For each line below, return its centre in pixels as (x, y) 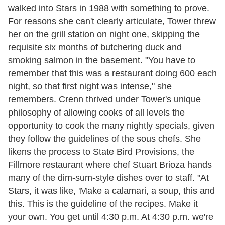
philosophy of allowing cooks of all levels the (96, 112)
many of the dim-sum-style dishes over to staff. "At (108, 178)
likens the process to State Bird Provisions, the (101, 151)
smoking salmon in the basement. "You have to (102, 60)
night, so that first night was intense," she (90, 86)
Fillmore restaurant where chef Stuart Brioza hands (110, 164)
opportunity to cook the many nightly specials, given (111, 125)
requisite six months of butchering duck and (95, 47)
